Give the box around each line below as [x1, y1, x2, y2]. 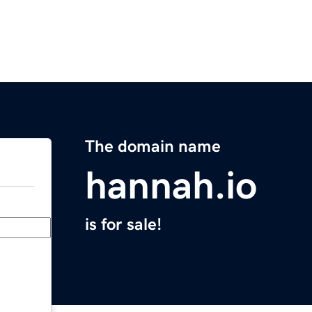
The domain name [85, 138, 221, 155]
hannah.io [85, 166, 257, 205]
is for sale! [85, 216, 162, 233]
